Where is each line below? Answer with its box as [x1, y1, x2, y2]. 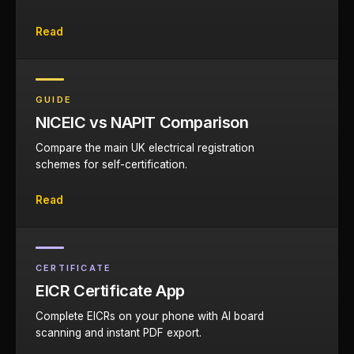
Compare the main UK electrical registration [36, 141, 254, 154]
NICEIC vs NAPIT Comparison [36, 113, 249, 132]
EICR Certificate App [36, 281, 185, 300]
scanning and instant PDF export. [36, 326, 201, 339]
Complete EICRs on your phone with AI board [36, 310, 264, 322]
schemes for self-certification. [36, 158, 187, 171]
